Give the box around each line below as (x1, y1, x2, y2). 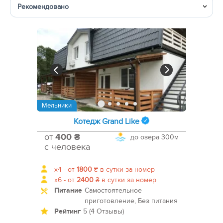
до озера (130, 133, 159, 142)
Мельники (42, 102, 72, 110)
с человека (44, 142, 90, 153)
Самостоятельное (85, 186, 142, 195)
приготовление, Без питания (85, 197, 178, 206)
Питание (54, 186, 82, 195)
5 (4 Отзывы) (83, 207, 124, 216)
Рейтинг (54, 207, 81, 216)
